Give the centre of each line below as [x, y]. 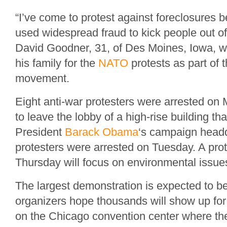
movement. [42, 78]
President [40, 132]
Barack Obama [102, 132]
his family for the [57, 63]
